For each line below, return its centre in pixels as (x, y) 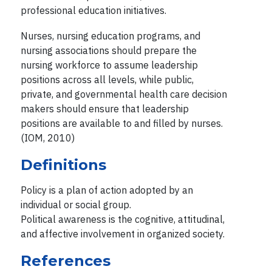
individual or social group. (76, 204)
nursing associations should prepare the (108, 50)
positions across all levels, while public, (107, 79)
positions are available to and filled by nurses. (121, 123)
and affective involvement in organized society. (122, 233)
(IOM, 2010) (47, 138)
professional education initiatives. (93, 10)
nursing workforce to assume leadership (109, 65)
